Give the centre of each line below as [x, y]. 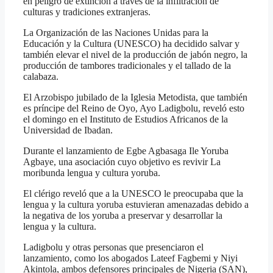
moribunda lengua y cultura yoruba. [92, 173]
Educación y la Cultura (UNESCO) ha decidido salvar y [131, 44]
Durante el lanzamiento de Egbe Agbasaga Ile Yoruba [126, 151]
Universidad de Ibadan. [68, 130]
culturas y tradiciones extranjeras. [87, 12]
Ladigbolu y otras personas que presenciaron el [113, 247]
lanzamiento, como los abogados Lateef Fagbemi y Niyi [130, 258]
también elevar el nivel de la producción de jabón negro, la [135, 55]
